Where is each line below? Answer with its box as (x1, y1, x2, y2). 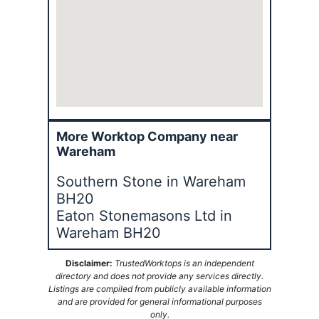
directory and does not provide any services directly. (56, 270, 263, 281)
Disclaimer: (65, 257, 113, 268)
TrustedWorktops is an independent (114, 257, 254, 268)
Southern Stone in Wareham (56, 172, 246, 190)
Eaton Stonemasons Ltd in (56, 206, 233, 224)
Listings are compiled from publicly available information (48, 283, 271, 294)
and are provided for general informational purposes (57, 296, 262, 307)
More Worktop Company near (56, 128, 239, 144)
